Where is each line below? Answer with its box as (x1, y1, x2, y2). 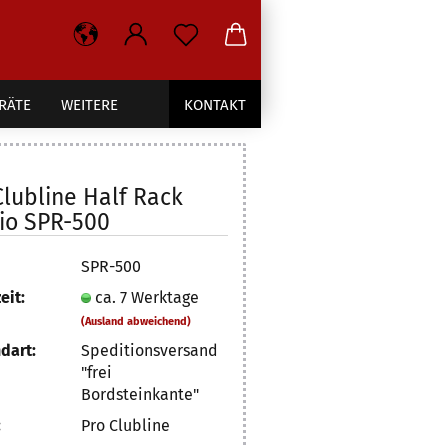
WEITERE (61, 96, 118, 114)
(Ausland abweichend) (81, 314, 192, 328)
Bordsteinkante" (81, 384, 200, 404)
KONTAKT (184, 96, 246, 114)
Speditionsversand (81, 340, 219, 360)
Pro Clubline (81, 415, 171, 435)
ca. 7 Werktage (95, 287, 200, 307)
